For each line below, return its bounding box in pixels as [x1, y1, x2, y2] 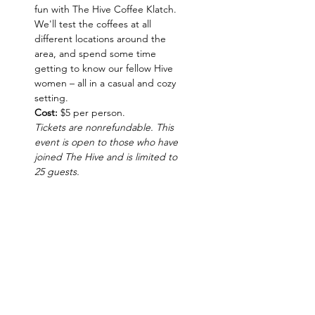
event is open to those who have [34, 136, 181, 148]
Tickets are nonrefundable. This [34, 121, 176, 134]
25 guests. [34, 165, 79, 178]
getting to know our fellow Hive [34, 62, 176, 75]
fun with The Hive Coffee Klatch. [34, 3, 179, 15]
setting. [34, 91, 68, 104]
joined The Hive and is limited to [34, 150, 180, 163]
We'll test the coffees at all [34, 18, 154, 30]
